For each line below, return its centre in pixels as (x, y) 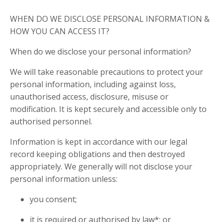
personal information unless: (64, 179)
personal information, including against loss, (93, 84)
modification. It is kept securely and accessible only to (108, 109)
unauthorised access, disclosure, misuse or (89, 97)
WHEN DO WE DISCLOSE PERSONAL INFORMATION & (110, 19)
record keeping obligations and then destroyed (97, 154)
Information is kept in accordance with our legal (99, 142)
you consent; (53, 199)
